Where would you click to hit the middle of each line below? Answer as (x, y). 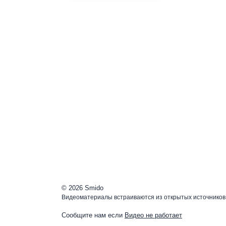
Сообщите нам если (93, 215)
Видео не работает (153, 215)
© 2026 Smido (82, 188)
